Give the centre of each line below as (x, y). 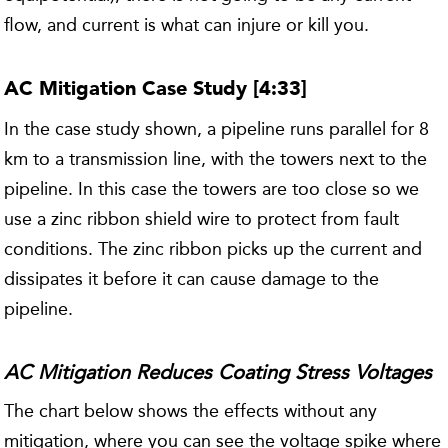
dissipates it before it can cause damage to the (192, 278)
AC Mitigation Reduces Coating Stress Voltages (218, 371)
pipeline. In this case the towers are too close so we (212, 188)
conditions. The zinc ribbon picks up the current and (213, 248)
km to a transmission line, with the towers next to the (216, 158)
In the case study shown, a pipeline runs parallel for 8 (217, 128)
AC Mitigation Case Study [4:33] (156, 89)
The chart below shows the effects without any (191, 410)
